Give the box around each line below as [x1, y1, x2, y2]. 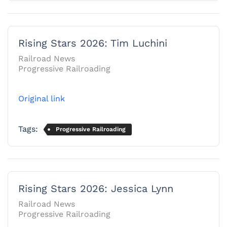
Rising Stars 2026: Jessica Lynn [18, 182, 177, 195]
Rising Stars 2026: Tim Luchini [18, 36, 167, 49]
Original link [18, 93, 65, 103]
